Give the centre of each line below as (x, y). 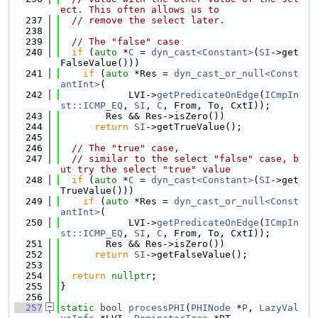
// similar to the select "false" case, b (185, 159)
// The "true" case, (126, 148)
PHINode (211, 308)
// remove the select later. (148, 20)
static (77, 308)
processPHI (157, 308)
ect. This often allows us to (140, 10)
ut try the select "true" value (146, 169)
